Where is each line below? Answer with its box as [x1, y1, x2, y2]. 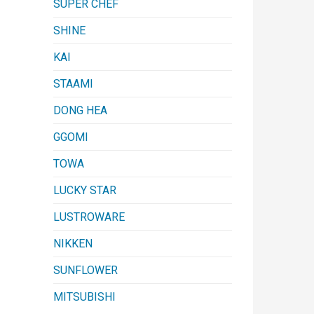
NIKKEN [53, 236, 93, 250]
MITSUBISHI [53, 289, 116, 303]
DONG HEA [53, 103, 107, 117]
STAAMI [53, 76, 93, 90]
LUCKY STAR [53, 183, 116, 197]
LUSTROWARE [53, 210, 125, 224]
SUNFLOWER [53, 263, 118, 277]
